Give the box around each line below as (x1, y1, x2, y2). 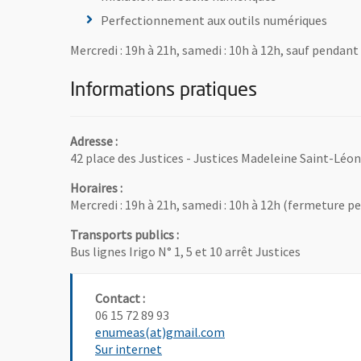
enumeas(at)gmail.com (95, 324, 225, 341)
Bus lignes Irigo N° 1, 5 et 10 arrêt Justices (70, 243, 301, 260)
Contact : (95, 290, 145, 307)
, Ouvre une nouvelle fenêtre (161, 340, 316, 357)
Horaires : (70, 180, 122, 197)
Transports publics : (70, 226, 179, 243)
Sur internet (95, 341, 162, 358)
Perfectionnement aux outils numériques (101, 12, 327, 29)
